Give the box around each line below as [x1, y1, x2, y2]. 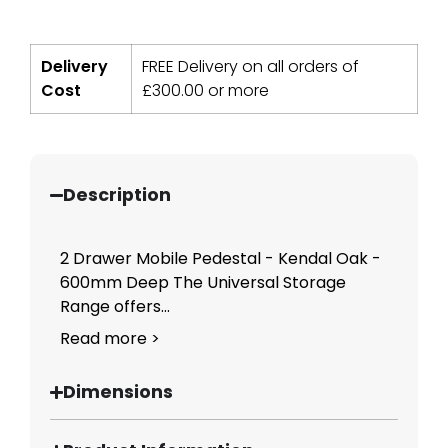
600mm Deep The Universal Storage [60, 271, 346, 295]
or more [204, 79, 269, 103]
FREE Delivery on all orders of [142, 55, 359, 79]
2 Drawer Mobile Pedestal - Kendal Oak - [60, 247, 381, 271]
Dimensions [63, 380, 174, 405]
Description [63, 183, 172, 208]
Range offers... [60, 295, 170, 319]
